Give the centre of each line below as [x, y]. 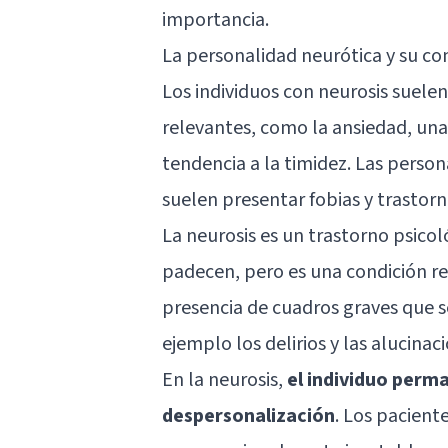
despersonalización [248, 415]
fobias [334, 199]
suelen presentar [235, 199]
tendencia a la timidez [254, 163]
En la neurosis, [224, 379]
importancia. [215, 19]
